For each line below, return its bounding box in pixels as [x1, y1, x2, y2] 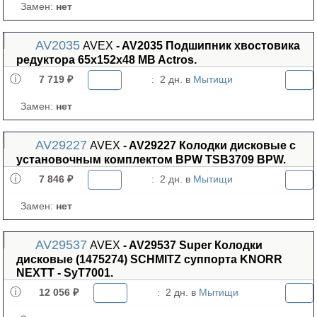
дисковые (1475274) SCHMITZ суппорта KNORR [16, 253, 282, 265]
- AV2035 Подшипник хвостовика [115, 40, 300, 52]
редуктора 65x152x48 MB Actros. [16, 54, 197, 66]
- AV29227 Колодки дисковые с [122, 139, 296, 151]
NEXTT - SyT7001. [16, 267, 113, 279]
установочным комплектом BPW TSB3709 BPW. [16, 154, 286, 166]
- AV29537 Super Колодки [122, 239, 263, 251]
